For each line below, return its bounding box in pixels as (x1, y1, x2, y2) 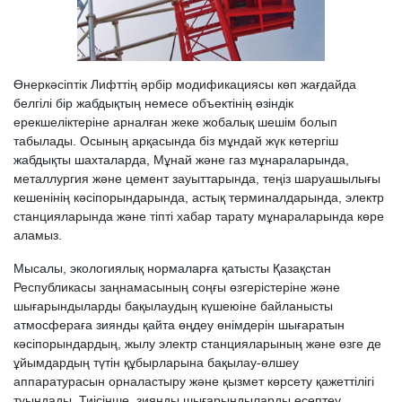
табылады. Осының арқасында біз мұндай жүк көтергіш (13, 133, 338, 148)
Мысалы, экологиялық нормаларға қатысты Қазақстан (13, 260, 331, 275)
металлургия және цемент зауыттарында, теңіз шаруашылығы (13, 170, 380, 186)
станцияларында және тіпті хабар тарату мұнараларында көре (13, 208, 384, 223)
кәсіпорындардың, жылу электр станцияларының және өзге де (13, 336, 381, 351)
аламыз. (13, 227, 62, 242)
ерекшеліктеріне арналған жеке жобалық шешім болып (13, 114, 337, 129)
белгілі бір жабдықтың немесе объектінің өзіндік (13, 95, 293, 110)
